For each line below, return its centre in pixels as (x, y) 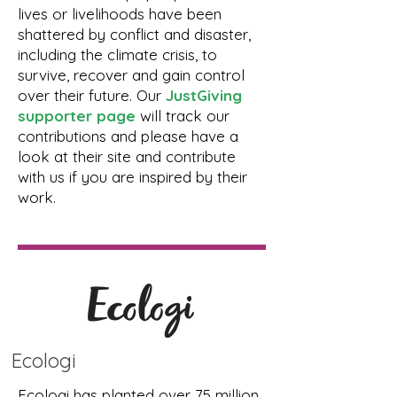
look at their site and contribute (127, 156)
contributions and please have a (128, 136)
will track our (183, 116)
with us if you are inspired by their (132, 177)
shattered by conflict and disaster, (134, 34)
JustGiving (204, 95)
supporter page (77, 116)
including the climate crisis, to (117, 54)
